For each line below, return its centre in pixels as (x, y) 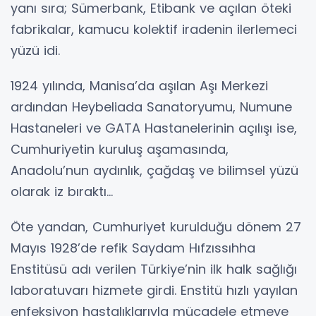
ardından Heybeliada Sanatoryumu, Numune (151, 107)
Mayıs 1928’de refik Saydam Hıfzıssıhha (133, 248)
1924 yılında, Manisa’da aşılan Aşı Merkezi (139, 86)
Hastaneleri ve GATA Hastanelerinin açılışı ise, (154, 128)
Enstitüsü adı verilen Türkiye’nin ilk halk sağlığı (154, 269)
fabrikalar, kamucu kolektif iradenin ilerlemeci (154, 29)
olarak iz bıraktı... (62, 192)
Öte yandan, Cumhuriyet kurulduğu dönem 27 (156, 227)
